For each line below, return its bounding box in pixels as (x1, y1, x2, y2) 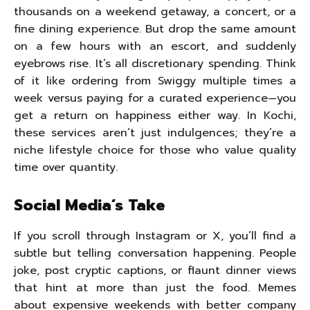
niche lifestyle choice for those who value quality (14, 142, 296, 158)
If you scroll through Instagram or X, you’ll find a (14, 228, 296, 244)
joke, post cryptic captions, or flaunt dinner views (14, 262, 296, 279)
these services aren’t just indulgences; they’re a (14, 125, 296, 141)
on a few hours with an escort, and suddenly (14, 38, 296, 55)
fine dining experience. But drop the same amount (14, 21, 296, 37)
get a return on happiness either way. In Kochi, (14, 107, 296, 124)
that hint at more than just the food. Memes (14, 280, 296, 296)
